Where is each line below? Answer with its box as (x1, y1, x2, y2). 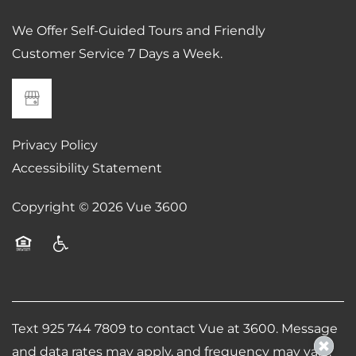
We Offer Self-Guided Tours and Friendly (12, 21, 265, 42)
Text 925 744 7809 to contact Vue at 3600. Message (12, 319, 338, 340)
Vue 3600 (126, 197, 188, 219)
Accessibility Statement (12, 158, 162, 180)
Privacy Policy (12, 135, 98, 157)
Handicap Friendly (48, 253, 164, 274)
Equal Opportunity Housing (12, 253, 188, 274)
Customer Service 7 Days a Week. (12, 44, 222, 65)
